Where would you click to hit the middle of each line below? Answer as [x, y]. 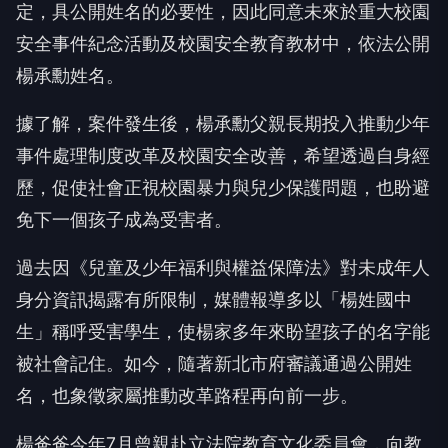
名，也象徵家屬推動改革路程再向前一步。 [187, 395]
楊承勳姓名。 [70, 75]
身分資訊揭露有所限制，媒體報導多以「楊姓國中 [214, 299]
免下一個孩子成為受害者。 [124, 219]
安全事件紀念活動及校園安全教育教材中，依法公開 [223, 43]
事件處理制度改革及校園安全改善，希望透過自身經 [223, 155]
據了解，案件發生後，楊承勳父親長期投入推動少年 [223, 123]
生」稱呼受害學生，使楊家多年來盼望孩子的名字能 [223, 331]
